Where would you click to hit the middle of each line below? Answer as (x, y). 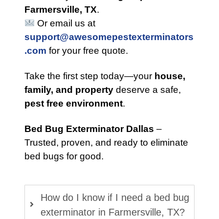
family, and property (69, 90)
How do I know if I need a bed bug (115, 197)
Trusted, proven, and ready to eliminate (106, 142)
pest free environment (74, 103)
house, (170, 76)
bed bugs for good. (64, 156)
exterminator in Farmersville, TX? (113, 212)
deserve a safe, (147, 90)
